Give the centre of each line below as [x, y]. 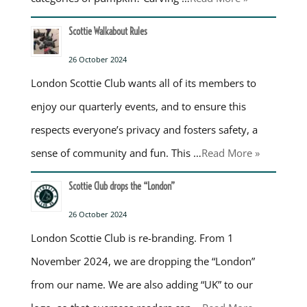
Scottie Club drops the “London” [122, 186]
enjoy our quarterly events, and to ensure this [138, 106]
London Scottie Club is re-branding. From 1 [132, 237]
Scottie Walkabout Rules [108, 31]
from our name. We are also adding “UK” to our [142, 284]
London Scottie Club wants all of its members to [143, 83]
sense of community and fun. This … [116, 152]
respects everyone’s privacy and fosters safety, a [144, 129]
